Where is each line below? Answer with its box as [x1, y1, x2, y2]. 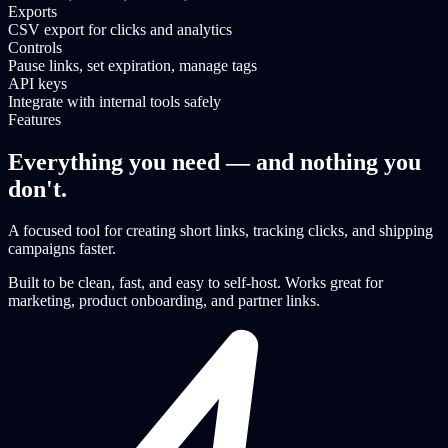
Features [8, 110, 61, 128]
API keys [8, 74, 67, 92]
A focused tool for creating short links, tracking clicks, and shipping [8, 222, 433, 240]
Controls [8, 38, 62, 56]
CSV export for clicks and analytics [8, 20, 232, 38]
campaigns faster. [8, 240, 116, 258]
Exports [8, 2, 57, 20]
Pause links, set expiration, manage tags [8, 56, 257, 74]
